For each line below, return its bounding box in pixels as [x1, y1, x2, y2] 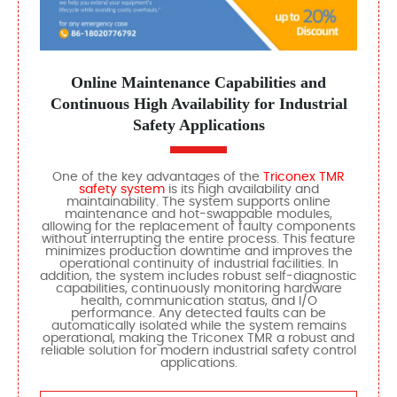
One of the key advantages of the [52, 170, 263, 183]
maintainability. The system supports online [66, 195, 331, 208]
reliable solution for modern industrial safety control [41, 344, 356, 357]
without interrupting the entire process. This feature [42, 232, 355, 245]
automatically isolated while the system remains [51, 319, 346, 332]
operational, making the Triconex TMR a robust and [43, 331, 354, 345]
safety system [78, 183, 165, 196]
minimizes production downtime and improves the [44, 245, 353, 258]
